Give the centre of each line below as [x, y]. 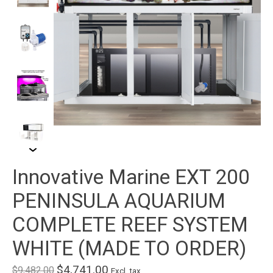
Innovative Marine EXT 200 [131, 177]
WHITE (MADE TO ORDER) [129, 249]
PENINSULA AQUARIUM [119, 201]
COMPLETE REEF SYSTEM [130, 225]
